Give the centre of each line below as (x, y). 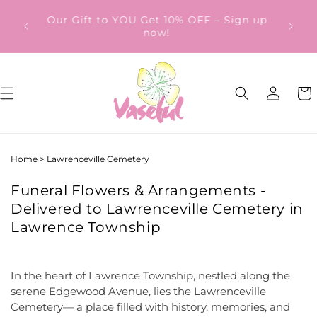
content (42, 22)
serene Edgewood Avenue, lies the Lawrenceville (138, 291)
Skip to (40, 9)
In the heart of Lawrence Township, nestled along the (150, 276)
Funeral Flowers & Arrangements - (139, 190)
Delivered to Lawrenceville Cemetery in (157, 209)
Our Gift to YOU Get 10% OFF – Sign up (157, 20)
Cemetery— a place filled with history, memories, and (150, 307)
